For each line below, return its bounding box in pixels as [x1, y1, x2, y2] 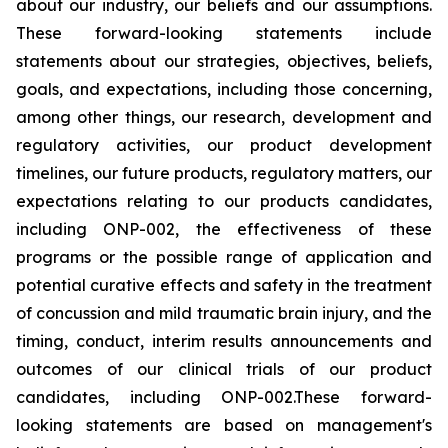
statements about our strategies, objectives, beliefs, [16, 51, 432, 71]
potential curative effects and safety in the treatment [16, 275, 432, 295]
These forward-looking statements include [16, 23, 432, 43]
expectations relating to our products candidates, [16, 191, 432, 211]
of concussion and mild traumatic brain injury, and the [16, 303, 432, 323]
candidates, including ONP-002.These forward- [16, 387, 432, 407]
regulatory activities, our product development [16, 135, 432, 155]
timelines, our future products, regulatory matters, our [16, 163, 432, 183]
